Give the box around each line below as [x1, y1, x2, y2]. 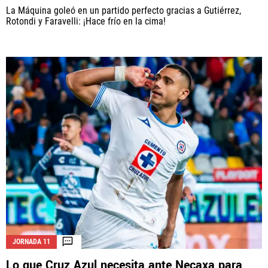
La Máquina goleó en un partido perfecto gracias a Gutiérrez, [6, 5, 241, 17]
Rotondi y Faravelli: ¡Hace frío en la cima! [6, 16, 166, 28]
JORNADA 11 [13, 237, 50, 246]
